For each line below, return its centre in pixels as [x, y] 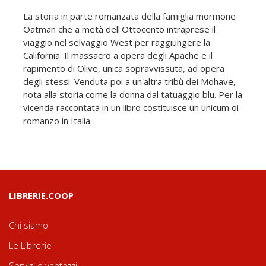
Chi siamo [28, 225]
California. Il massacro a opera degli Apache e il [118, 55]
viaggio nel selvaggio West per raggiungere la [117, 42]
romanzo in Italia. [58, 120]
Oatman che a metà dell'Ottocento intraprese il [119, 29]
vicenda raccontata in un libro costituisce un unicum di [131, 107]
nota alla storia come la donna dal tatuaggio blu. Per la [133, 94]
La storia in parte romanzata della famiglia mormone [129, 16]
